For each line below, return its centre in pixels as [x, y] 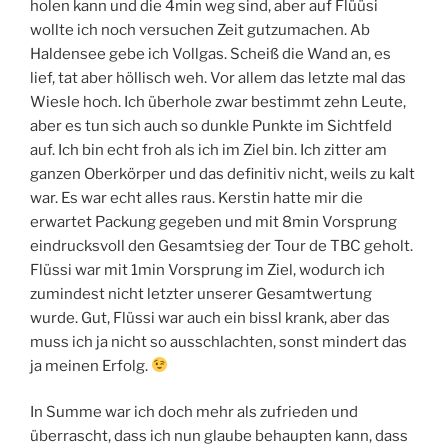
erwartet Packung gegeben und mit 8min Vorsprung [213, 221]
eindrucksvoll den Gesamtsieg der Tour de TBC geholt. [221, 245]
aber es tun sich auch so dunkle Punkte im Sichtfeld [211, 125]
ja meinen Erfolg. [90, 365]
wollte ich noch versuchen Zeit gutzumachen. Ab [200, 29]
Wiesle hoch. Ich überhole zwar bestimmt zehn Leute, [218, 101]
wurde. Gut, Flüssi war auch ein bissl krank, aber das [210, 317]
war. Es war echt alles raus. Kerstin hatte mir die [196, 197]
